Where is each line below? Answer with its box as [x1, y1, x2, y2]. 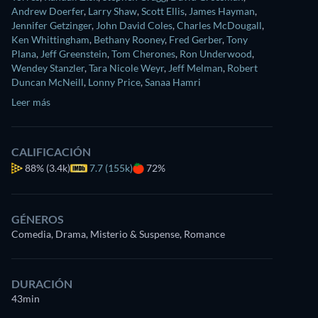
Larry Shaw [88, 5, 137, 17]
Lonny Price [88, 76, 141, 88]
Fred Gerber [169, 33, 222, 45]
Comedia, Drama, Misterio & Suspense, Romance [11, 228, 225, 240]
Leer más [11, 96, 50, 108]
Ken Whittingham [11, 33, 89, 45]
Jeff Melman [168, 62, 223, 74]
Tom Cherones [111, 48, 175, 60]
